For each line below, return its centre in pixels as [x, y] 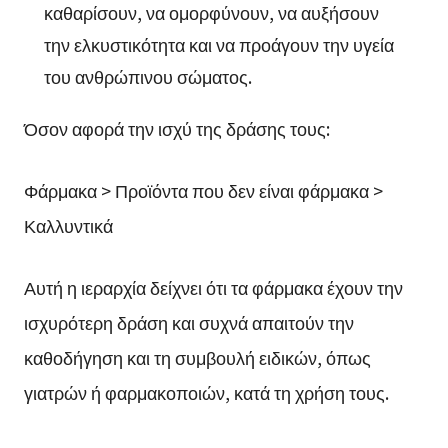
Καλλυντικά [68, 224]
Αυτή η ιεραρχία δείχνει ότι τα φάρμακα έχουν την [213, 286]
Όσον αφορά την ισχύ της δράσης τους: [176, 128]
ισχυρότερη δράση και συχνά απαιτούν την [188, 321]
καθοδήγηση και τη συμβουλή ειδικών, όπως [197, 356]
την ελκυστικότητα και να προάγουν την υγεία [218, 44]
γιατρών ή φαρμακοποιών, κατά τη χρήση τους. [206, 391]
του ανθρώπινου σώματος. [147, 76]
